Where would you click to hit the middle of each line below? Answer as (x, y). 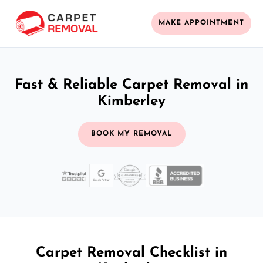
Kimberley (131, 101)
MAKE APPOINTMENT (201, 23)
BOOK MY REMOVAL (131, 134)
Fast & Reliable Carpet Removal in (131, 85)
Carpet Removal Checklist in (131, 253)
